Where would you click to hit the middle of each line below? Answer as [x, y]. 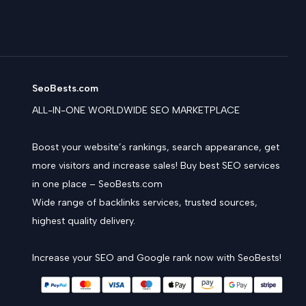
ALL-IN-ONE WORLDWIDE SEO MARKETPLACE [136, 110]
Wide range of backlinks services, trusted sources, [144, 202]
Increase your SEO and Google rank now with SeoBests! [156, 258]
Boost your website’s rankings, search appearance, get [155, 147]
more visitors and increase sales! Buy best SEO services [156, 165]
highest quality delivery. [83, 221]
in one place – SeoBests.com [97, 184]
